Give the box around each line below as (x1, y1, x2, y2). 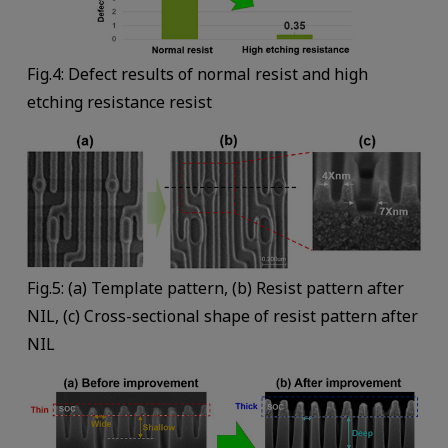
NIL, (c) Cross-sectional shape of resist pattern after (26, 304, 418, 327)
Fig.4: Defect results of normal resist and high (26, 63, 368, 86)
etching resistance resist (26, 91, 212, 114)
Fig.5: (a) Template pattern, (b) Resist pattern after (26, 276, 404, 299)
